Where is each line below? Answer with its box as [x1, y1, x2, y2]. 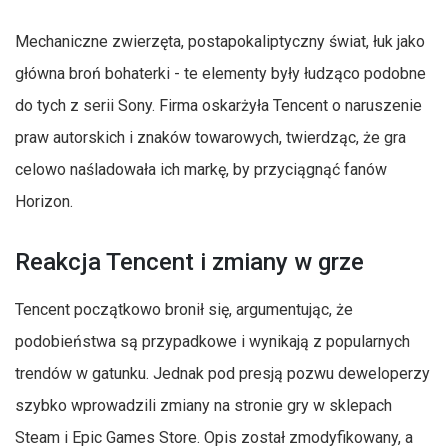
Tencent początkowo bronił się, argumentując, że [15, 299, 353, 319]
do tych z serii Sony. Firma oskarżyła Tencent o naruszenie [15, 95, 422, 115]
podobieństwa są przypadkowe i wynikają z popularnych [15, 331, 410, 351]
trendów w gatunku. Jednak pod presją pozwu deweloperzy [15, 363, 430, 383]
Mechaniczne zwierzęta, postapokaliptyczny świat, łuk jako [15, 31, 425, 51]
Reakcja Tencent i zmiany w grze [15, 247, 364, 276]
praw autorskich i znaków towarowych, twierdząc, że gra [15, 127, 406, 147]
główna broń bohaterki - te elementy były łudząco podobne [15, 63, 426, 83]
